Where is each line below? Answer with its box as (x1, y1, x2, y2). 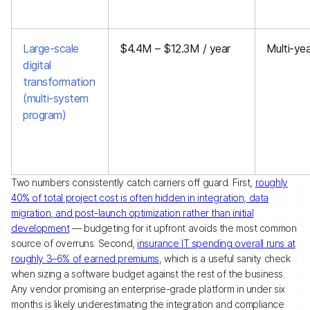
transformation (23, 75, 95, 89)
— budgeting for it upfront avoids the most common (69, 222, 297, 234)
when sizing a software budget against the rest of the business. (11, 268, 285, 280)
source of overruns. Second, (11, 237, 138, 249)
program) (23, 108, 66, 122)
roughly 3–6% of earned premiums (11, 253, 159, 264)
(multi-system (23, 91, 89, 105)
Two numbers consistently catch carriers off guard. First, (11, 176, 255, 188)
